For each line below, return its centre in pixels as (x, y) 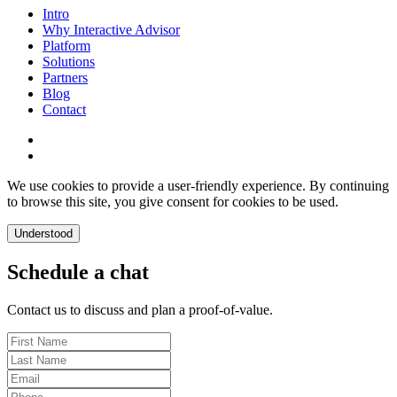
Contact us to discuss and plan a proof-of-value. (140, 310)
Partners (65, 78)
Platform (66, 46)
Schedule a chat (78, 272)
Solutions (69, 62)
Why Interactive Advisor (111, 30)
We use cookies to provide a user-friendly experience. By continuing (198, 186)
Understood (43, 234)
